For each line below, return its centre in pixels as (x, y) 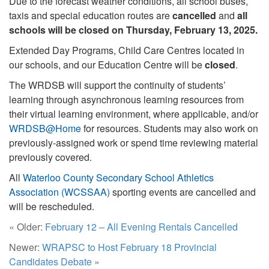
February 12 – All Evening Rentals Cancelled (141, 227)
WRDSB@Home (45, 128)
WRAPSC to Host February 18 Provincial (129, 247)
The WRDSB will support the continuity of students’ (117, 85)
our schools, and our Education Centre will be (107, 65)
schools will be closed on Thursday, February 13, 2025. (133, 30)
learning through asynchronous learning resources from (126, 99)
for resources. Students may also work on (170, 128)
